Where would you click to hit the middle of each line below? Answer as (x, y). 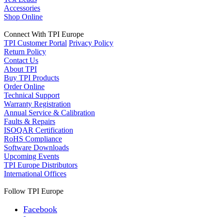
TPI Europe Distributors (41, 165)
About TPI (20, 69)
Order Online (24, 87)
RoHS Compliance (33, 139)
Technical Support (32, 95)
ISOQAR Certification (39, 130)
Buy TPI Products (31, 78)
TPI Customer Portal (35, 43)
